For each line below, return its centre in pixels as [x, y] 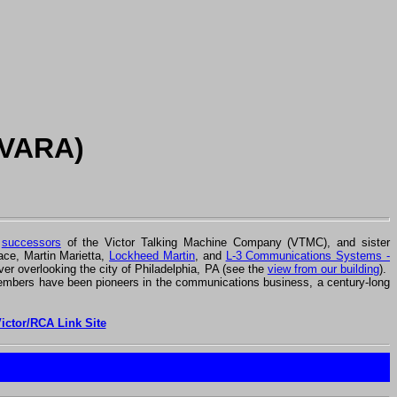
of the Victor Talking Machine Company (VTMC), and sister [226, 242]
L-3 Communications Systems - [307, 255]
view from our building [323, 269]
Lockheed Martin [152, 255]
